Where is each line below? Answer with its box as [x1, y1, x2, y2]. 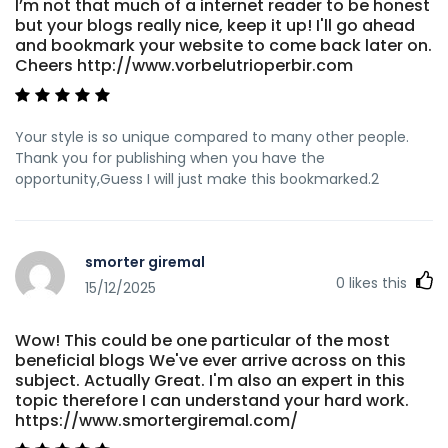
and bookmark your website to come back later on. [15, 33, 432, 57]
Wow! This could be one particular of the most [15, 328, 390, 352]
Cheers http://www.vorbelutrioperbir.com [15, 53, 353, 77]
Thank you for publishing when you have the [15, 147, 325, 168]
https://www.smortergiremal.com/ [15, 408, 298, 432]
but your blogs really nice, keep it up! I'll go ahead [15, 13, 415, 37]
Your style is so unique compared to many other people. [15, 126, 409, 147]
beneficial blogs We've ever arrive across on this [15, 348, 406, 372]
